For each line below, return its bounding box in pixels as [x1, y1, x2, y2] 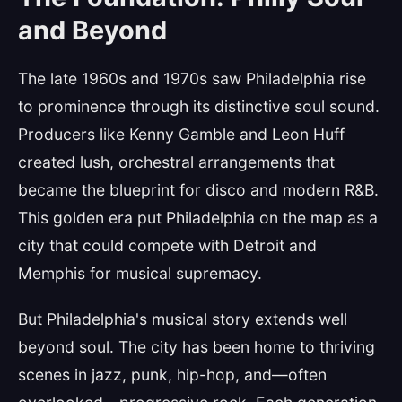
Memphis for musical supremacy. [18, 264, 262, 283]
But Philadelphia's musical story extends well [18, 310, 347, 328]
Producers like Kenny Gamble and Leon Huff [18, 125, 345, 144]
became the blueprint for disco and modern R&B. [18, 180, 379, 199]
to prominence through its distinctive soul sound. [18, 97, 380, 116]
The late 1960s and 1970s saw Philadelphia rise [18, 69, 366, 88]
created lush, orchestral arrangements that [18, 153, 335, 171]
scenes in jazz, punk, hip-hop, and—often [18, 365, 327, 384]
